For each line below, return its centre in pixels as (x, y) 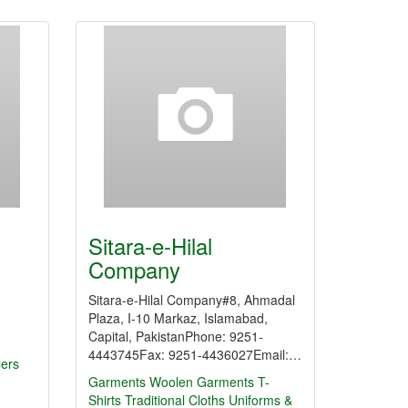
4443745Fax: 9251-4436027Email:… (195, 354)
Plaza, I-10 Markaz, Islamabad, (178, 318)
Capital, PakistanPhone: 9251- (176, 336)
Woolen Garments (202, 382)
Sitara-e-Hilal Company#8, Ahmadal (192, 300)
